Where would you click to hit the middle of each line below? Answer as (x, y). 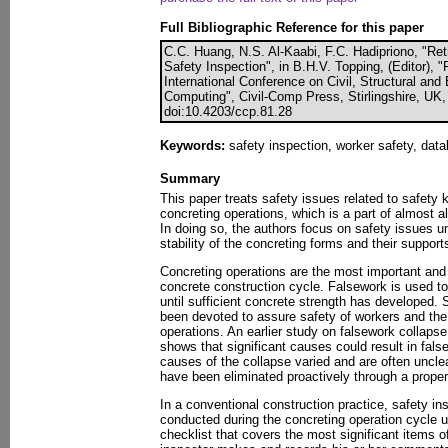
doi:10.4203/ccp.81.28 (228, 111)
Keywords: (192, 145)
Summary (190, 178)
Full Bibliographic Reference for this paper (292, 27)
